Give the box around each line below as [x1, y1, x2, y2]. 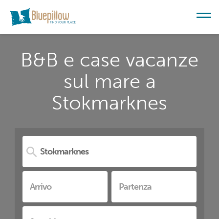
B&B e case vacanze [21, 48, 198, 71]
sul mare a [63, 69, 156, 93]
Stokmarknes [52, 91, 167, 114]
